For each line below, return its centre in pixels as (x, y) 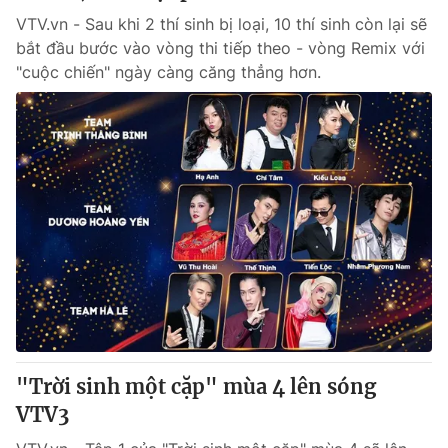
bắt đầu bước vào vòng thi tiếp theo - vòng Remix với (220, 48)
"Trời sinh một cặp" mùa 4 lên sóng (196, 386)
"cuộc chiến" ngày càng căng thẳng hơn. (168, 72)
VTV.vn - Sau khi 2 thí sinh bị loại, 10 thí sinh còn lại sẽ (221, 24)
